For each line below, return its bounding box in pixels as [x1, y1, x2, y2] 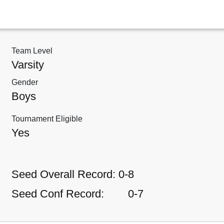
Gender [11, 78, 38, 87]
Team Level [11, 46, 53, 55]
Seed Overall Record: [11, 168, 116, 181]
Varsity [11, 58, 44, 71]
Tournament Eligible [11, 114, 83, 123]
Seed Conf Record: [11, 187, 104, 200]
